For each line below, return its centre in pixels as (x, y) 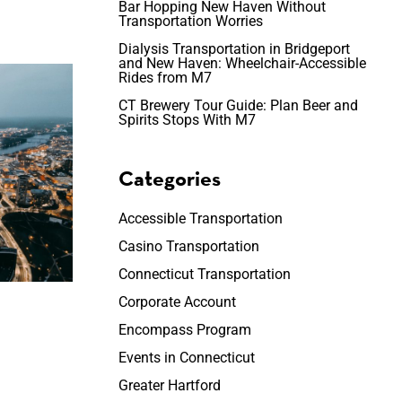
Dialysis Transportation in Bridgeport (234, 49)
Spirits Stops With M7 (187, 120)
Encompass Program (184, 330)
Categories (169, 178)
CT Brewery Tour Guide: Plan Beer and (238, 105)
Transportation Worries (190, 21)
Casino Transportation (188, 246)
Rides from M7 (165, 78)
